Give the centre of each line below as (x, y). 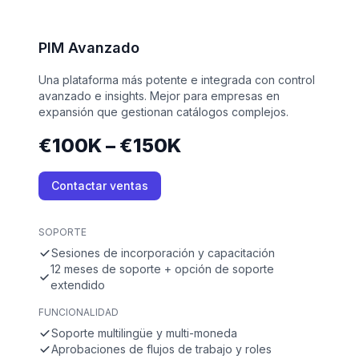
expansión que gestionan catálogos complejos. (163, 111)
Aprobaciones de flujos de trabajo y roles (161, 349)
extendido (78, 284)
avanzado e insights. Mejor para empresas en (159, 95)
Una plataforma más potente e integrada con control (177, 79)
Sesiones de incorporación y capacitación (163, 252)
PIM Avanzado (89, 47)
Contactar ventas (100, 185)
